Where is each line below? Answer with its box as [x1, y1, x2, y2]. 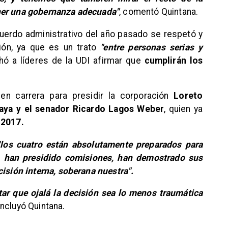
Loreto [174, 91, 203, 101]
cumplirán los [144, 55, 203, 66]
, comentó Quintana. [119, 7, 198, 17]
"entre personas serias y [100, 42, 203, 52]
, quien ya [164, 104, 203, 115]
